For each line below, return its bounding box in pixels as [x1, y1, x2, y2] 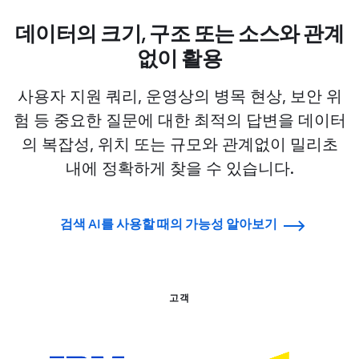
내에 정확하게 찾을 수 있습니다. [65, 159, 294, 179]
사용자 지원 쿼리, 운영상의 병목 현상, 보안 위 [17, 87, 342, 107]
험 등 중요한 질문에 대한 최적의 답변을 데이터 [13, 111, 346, 131]
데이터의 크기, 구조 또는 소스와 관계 [14, 21, 345, 47]
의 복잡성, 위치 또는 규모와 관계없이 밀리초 [21, 135, 338, 155]
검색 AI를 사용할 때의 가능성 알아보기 [60, 216, 277, 232]
